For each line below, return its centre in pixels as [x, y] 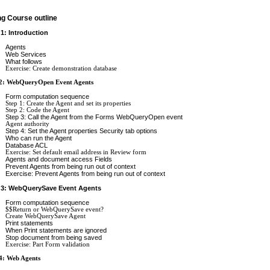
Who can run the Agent [39, 138]
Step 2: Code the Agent [37, 110]
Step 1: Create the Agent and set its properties [68, 103]
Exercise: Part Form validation [48, 244]
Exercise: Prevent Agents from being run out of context [85, 173]
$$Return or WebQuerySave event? [55, 209]
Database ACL [27, 145]
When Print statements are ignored [56, 230]
